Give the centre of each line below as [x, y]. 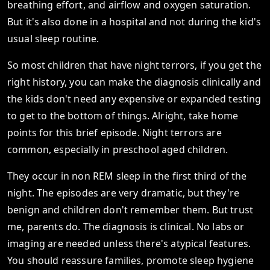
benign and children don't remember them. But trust [130, 210]
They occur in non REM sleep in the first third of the [127, 176]
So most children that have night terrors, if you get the [134, 65]
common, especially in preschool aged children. [118, 149]
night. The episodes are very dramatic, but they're [124, 193]
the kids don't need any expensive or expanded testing [134, 99]
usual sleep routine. [53, 39]
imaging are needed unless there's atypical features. [129, 243]
